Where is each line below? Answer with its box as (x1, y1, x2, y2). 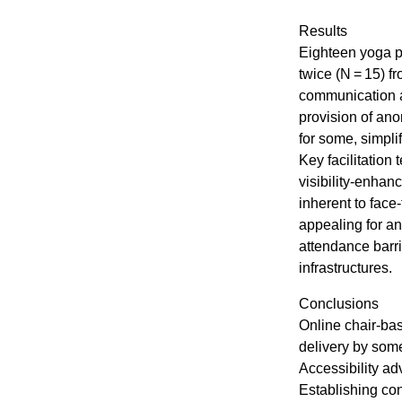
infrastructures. (299, 259, 393, 275)
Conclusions (299, 295, 380, 311)
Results (299, 22, 348, 39)
